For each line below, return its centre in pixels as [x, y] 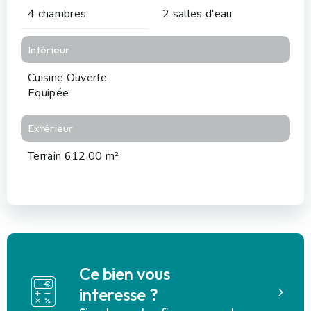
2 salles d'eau [197, 14]
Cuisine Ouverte [68, 77]
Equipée [49, 93]
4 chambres [57, 14]
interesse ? [118, 295]
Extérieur [51, 128]
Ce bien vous [124, 274]
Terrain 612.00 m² [74, 156]
